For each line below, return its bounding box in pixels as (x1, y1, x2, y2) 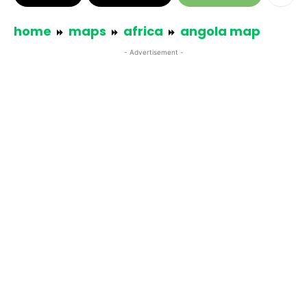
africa (123, 23, 163, 40)
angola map (180, 23, 260, 40)
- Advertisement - (123, 48, 184, 56)
